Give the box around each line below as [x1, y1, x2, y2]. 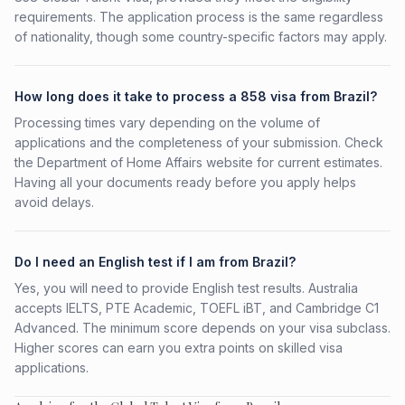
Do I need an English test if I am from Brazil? [14, 254, 296, 269]
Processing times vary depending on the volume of [14, 115, 320, 130]
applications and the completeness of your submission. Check [14, 135, 383, 150]
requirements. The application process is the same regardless [14, 9, 383, 24]
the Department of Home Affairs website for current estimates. [14, 155, 382, 170]
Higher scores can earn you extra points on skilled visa [14, 340, 343, 355]
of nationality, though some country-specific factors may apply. [14, 29, 387, 44]
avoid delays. [14, 194, 94, 210]
